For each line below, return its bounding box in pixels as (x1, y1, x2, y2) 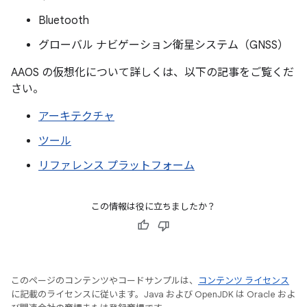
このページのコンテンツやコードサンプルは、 (11, 274, 198, 286)
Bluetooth (38, 13, 89, 27)
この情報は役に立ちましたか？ (91, 200, 216, 212)
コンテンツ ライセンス (198, 274, 289, 286)
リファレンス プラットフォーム (38, 158, 195, 173)
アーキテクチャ (38, 109, 114, 123)
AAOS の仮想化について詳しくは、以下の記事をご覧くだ (11, 65, 294, 79)
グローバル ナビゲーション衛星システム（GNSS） (38, 38, 288, 52)
